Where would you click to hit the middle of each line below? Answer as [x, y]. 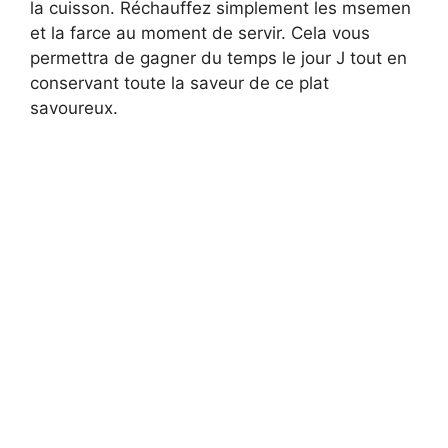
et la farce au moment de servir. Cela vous [200, 32]
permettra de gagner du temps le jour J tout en [218, 57]
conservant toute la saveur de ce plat [179, 82]
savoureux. [74, 107]
